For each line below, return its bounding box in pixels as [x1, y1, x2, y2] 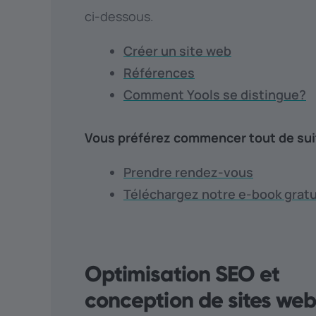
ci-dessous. [85, 8, 154, 25]
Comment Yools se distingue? [123, 86, 306, 104]
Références [123, 64, 195, 82]
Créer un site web [123, 42, 231, 60]
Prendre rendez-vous [123, 164, 253, 181]
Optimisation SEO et [85, 260, 280, 288]
